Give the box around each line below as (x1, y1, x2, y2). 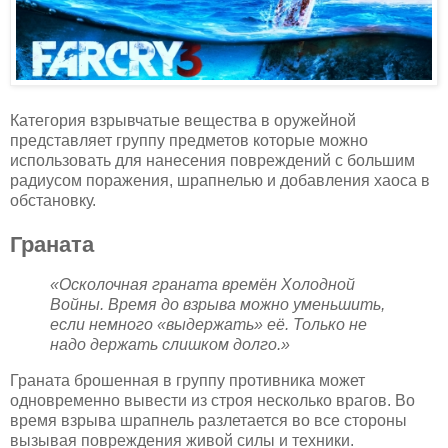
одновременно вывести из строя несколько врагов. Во (10, 391, 415, 409)
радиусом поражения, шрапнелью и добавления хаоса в (10, 172, 430, 190)
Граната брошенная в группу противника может (10, 371, 365, 389)
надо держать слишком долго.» (50, 336, 290, 354)
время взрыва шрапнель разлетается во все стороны (10, 411, 407, 429)
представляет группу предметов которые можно (10, 132, 368, 150)
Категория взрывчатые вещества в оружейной (10, 112, 356, 130)
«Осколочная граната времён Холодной (50, 276, 355, 294)
